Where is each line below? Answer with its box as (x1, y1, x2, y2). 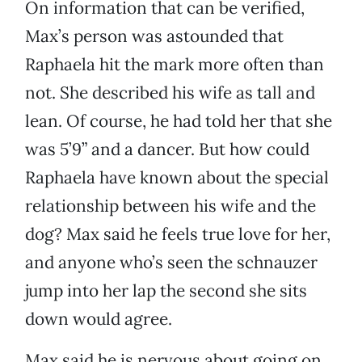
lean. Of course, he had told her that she (25, 110, 332, 133)
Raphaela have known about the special (25, 166, 329, 189)
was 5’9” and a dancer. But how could (25, 138, 309, 161)
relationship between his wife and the (25, 195, 316, 217)
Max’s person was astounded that (25, 25, 284, 48)
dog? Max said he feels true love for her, (25, 223, 330, 246)
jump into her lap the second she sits (25, 280, 307, 302)
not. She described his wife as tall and (25, 82, 315, 104)
